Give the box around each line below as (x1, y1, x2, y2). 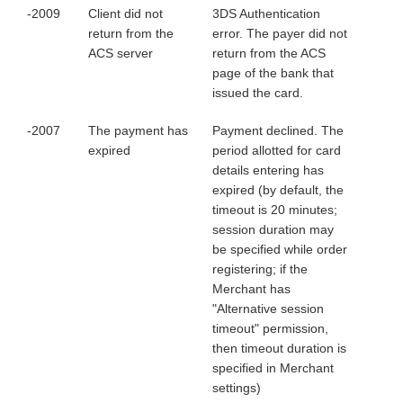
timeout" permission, (212, 321, 328, 336)
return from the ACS (212, 46, 326, 60)
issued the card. (212, 85, 303, 100)
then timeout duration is (212, 341, 346, 355)
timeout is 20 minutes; (212, 202, 337, 217)
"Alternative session (212, 301, 324, 316)
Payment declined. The (212, 123, 344, 138)
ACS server (88, 46, 153, 60)
